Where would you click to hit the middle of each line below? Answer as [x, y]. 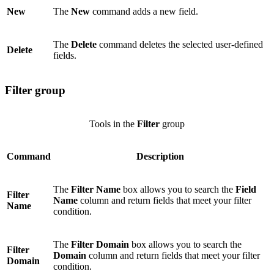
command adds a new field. [144, 11]
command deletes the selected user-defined [180, 44]
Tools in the [113, 124]
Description [160, 156]
